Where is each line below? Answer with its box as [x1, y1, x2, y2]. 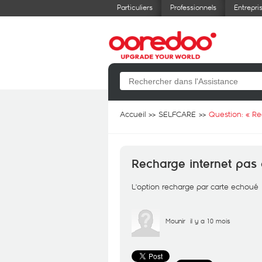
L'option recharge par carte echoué [132, 181, 258, 192]
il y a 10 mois [190, 216, 230, 225]
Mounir [166, 216, 185, 225]
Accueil [120, 109, 146, 119]
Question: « [209, 109, 252, 119]
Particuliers [117, 2, 153, 12]
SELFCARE [158, 109, 196, 119]
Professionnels [170, 2, 216, 12]
